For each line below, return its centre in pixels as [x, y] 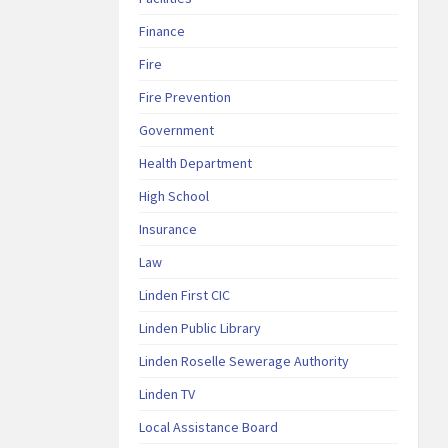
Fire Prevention [185, 97]
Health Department [196, 163]
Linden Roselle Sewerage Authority [244, 361]
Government [177, 130]
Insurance [168, 229]
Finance [162, 31]
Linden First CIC [185, 295]
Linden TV [167, 394]
